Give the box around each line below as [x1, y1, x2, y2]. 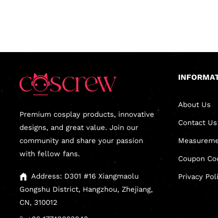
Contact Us [178, 118, 217, 127]
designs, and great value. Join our [19, 123, 138, 132]
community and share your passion [19, 136, 143, 145]
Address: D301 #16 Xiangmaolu [31, 172, 139, 181]
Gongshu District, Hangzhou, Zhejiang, [19, 185, 153, 194]
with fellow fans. [19, 149, 80, 158]
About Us [178, 100, 211, 109]
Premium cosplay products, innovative [19, 109, 154, 119]
